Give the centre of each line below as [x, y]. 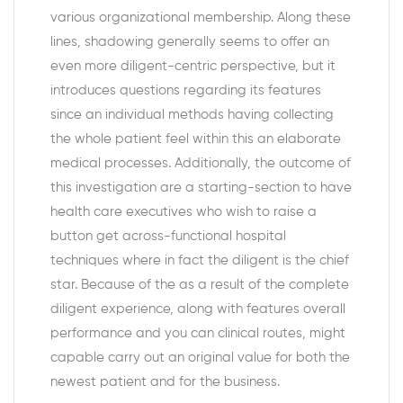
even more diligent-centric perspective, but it [193, 67]
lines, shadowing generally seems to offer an [190, 42]
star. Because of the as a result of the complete [200, 285]
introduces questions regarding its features [186, 91]
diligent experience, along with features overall [198, 309]
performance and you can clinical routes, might [198, 334]
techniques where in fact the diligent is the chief [200, 261]
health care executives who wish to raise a [184, 212]
